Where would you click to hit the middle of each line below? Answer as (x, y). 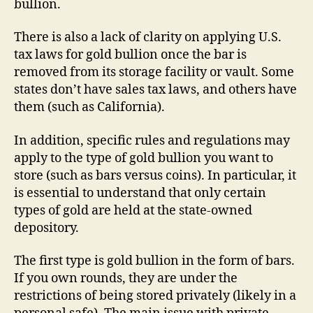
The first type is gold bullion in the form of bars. (154, 261)
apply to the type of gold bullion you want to (144, 158)
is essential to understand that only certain (140, 193)
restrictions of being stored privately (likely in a (155, 296)
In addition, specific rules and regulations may (152, 140)
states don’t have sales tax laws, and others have (155, 90)
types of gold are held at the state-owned (133, 210)
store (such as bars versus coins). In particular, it (155, 175)
